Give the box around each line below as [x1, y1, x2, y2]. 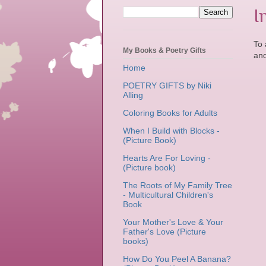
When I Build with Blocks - [123, 126, 220, 136]
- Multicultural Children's [123, 190, 213, 200]
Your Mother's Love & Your [123, 217, 223, 227]
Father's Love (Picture [123, 227, 206, 237]
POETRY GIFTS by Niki [123, 81, 211, 91]
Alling [123, 90, 143, 100]
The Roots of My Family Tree [123, 180, 232, 191]
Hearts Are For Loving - [123, 153, 211, 163]
